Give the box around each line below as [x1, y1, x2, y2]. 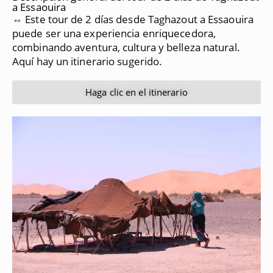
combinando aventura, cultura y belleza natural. [12, 40, 240, 54]
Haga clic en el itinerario [85, 85, 188, 98]
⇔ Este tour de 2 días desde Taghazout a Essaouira [12, 12, 253, 26]
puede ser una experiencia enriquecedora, [12, 26, 216, 40]
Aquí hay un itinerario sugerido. [12, 54, 163, 68]
